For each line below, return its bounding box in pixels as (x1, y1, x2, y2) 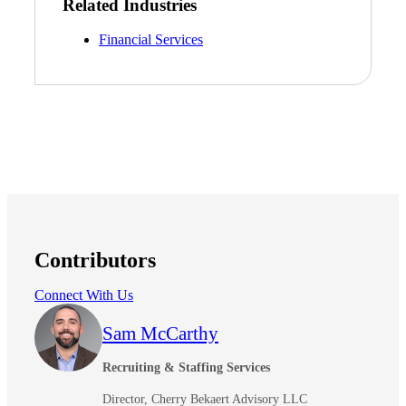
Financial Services (99, 32, 203, 48)
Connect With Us (34, 287, 133, 304)
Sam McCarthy (102, 323, 218, 345)
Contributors (34, 248, 156, 273)
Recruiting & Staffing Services (102, 361, 270, 375)
